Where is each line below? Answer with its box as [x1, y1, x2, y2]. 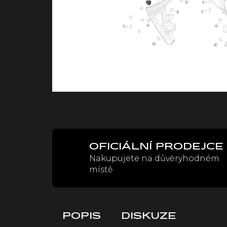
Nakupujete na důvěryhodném [89, 153, 219, 163]
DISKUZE [121, 211, 176, 221]
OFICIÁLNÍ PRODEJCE [89, 142, 223, 152]
